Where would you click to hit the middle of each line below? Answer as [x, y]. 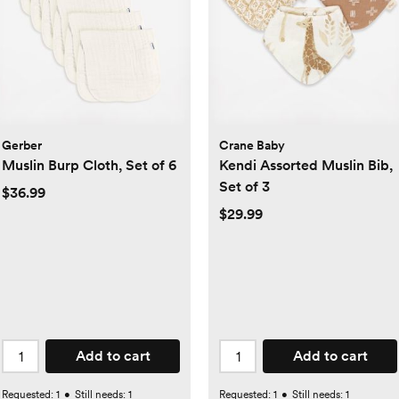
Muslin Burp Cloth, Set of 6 [89, 166]
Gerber [22, 146]
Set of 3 [244, 187]
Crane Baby [252, 146]
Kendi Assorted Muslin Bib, [306, 166]
